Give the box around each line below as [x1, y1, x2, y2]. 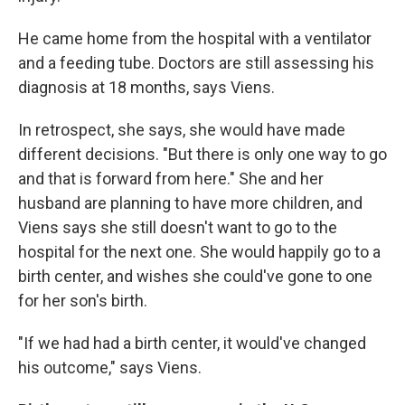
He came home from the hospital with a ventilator [18, 29, 372, 48]
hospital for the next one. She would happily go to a [18, 242, 381, 261]
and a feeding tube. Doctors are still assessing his [18, 53, 374, 72]
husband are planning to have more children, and [18, 193, 363, 212]
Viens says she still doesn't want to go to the [18, 218, 337, 237]
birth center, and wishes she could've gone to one [18, 267, 372, 286]
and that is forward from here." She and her [18, 169, 324, 188]
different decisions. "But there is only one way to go [18, 145, 387, 164]
